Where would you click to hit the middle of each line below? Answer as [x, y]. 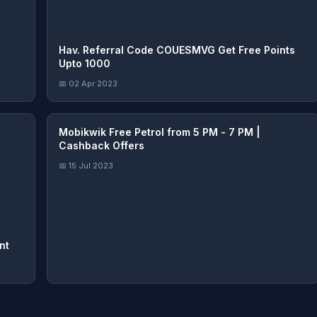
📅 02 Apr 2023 [88, 84]
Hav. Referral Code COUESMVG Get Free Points [177, 50]
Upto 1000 [85, 64]
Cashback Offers [102, 146]
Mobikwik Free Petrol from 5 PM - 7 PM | [160, 132]
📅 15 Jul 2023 [86, 166]
